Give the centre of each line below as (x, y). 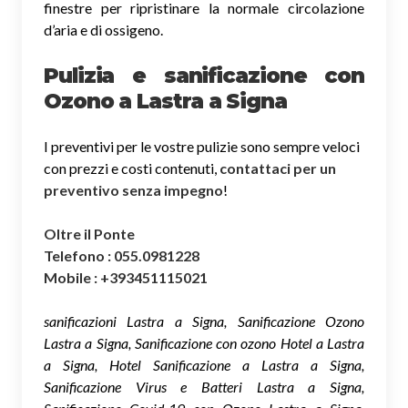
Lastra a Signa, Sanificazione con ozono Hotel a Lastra (204, 343)
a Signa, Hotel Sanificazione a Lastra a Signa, (204, 365)
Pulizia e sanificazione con (204, 76)
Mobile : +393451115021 (126, 278)
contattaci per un (278, 168)
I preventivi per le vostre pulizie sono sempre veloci (202, 147)
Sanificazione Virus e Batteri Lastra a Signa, (204, 387)
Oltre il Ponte (89, 234)
